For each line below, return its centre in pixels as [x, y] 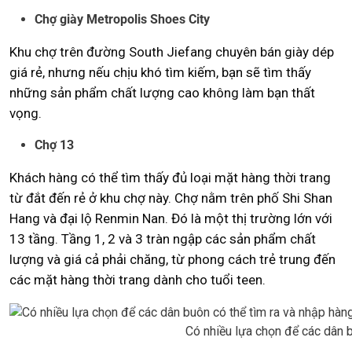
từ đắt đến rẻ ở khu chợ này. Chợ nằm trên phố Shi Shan [171, 198]
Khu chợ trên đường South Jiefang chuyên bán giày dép [172, 51]
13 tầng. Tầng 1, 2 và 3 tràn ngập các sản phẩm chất [163, 238]
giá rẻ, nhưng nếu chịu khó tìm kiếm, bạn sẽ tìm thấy [160, 72]
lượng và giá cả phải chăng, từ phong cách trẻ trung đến [172, 259]
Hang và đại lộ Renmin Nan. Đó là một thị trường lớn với [171, 218]
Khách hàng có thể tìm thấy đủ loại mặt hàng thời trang [170, 177]
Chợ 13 [54, 145]
